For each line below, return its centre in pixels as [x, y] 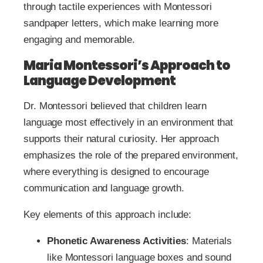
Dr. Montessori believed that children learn [115, 106]
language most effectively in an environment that [129, 122]
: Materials [209, 241]
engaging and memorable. [79, 39]
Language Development [100, 80]
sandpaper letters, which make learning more [121, 23]
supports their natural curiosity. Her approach [122, 139]
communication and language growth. [104, 188]
